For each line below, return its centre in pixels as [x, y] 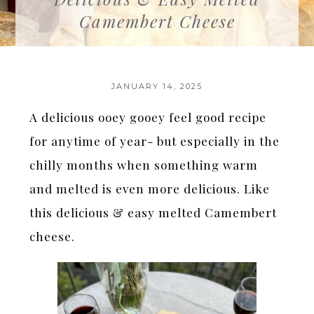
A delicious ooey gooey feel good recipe [148, 117]
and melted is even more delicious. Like [150, 189]
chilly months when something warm [144, 165]
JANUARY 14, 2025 [157, 86]
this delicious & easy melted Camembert [153, 212]
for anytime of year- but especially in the [155, 141]
